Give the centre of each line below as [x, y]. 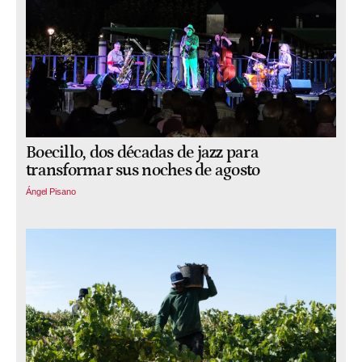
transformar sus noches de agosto [143, 171]
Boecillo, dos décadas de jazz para [143, 153]
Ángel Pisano [51, 191]
